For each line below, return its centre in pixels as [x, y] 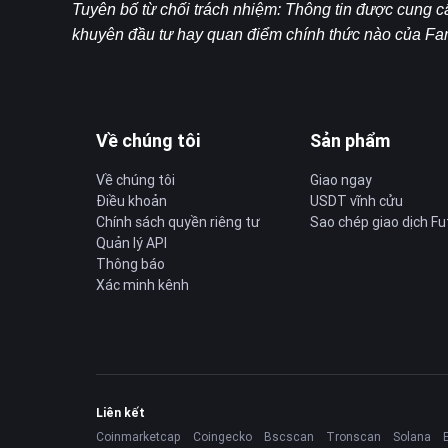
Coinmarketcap [138, 436]
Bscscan [289, 436]
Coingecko [222, 436]
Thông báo [130, 264]
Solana [412, 436]
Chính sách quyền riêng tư [178, 222]
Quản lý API [131, 243]
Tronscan [353, 436]
